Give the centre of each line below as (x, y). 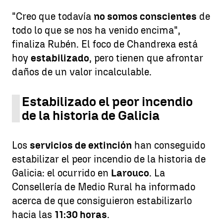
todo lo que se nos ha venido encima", (96, 30)
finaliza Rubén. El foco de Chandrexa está (105, 44)
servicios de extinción (81, 145)
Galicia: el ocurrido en (61, 173)
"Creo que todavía (53, 16)
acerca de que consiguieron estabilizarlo (102, 201)
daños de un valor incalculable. (82, 72)
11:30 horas (81, 215)
